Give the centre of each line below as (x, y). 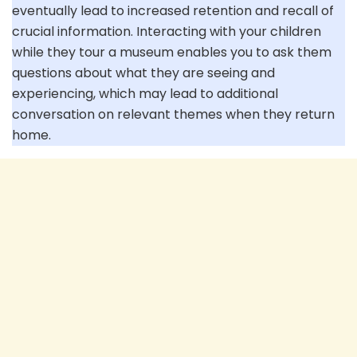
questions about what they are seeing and (143, 73)
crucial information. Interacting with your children (167, 31)
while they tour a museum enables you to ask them (172, 52)
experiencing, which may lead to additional (145, 93)
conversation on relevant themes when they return (173, 114)
